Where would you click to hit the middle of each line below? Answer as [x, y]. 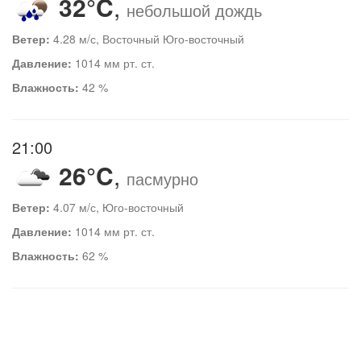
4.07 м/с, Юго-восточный [117, 207]
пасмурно [162, 179]
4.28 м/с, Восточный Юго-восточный [147, 39]
